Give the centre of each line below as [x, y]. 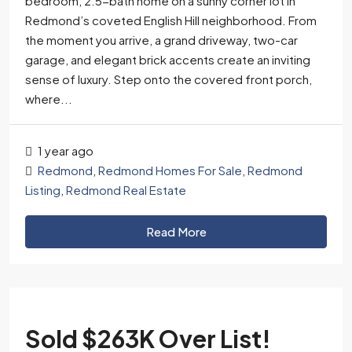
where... [49, 98]
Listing [43, 189]
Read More [176, 231]
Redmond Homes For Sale [170, 170]
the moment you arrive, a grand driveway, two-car [161, 39]
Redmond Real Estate [126, 189]
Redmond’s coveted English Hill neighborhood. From [171, 20]
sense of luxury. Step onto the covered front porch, [169, 79]
